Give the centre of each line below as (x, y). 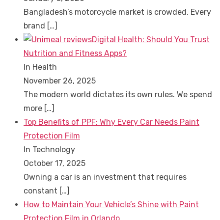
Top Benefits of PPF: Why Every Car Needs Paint (111, 122)
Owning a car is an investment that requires (105, 177)
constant (41, 191)
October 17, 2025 (55, 163)
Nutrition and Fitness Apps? (75, 53)
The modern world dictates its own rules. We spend (118, 94)
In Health (40, 67)
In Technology (49, 149)
